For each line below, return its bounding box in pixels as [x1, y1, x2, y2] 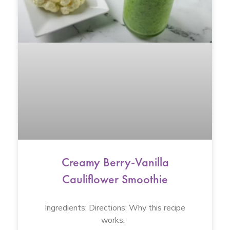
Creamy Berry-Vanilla [61, 157, 169, 169]
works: [101, 214, 129, 226]
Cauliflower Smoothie [62, 174, 168, 186]
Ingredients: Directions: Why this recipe [45, 202, 185, 214]
